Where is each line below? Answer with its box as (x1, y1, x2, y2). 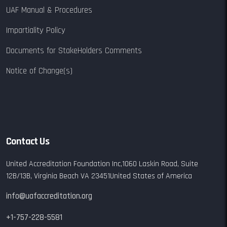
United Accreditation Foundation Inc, (6, 158, 122, 169)
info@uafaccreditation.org (6, 190, 92, 202)
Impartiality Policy (6, 24, 65, 36)
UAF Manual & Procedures (6, 4, 92, 16)
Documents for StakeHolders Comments (6, 45, 142, 56)
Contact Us (6, 134, 49, 148)
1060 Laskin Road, (122, 158, 181, 169)
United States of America (110, 170, 192, 181)
